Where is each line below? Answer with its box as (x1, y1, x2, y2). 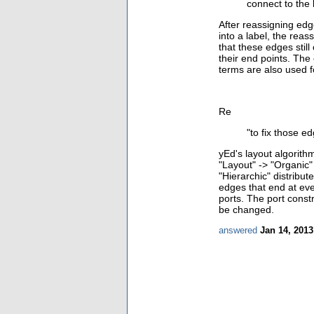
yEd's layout (219, 147, 275, 159)
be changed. (219, 203, 274, 215)
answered (219, 224, 257, 235)
